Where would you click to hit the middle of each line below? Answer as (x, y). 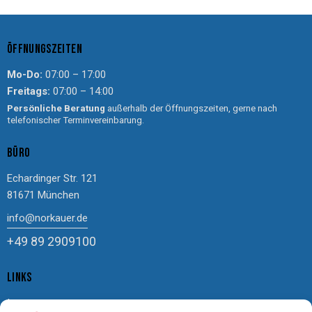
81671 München (43, 195)
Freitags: (29, 92)
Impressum (33, 303)
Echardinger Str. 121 (52, 179)
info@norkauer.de (47, 218)
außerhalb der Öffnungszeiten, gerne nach (191, 109)
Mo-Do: (25, 75)
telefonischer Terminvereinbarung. (76, 120)
